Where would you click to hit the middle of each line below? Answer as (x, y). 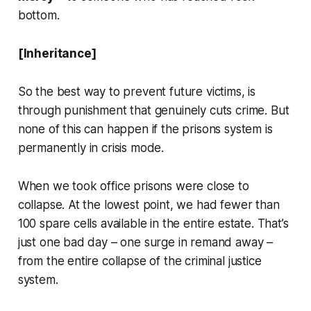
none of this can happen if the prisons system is (145, 129)
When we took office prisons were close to (133, 186)
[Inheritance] (57, 54)
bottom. (40, 16)
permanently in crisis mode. (92, 148)
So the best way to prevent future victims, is (137, 92)
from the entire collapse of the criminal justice (140, 261)
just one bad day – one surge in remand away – (145, 243)
